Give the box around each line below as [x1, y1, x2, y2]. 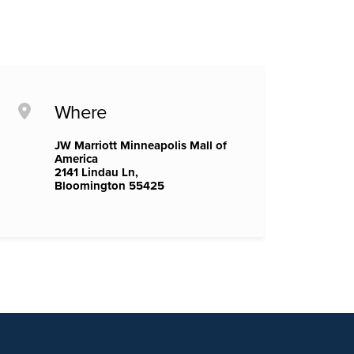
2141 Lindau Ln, [55, 164, 138, 181]
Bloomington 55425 [55, 177, 164, 194]
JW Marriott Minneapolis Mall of [55, 137, 227, 154]
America [55, 150, 98, 168]
